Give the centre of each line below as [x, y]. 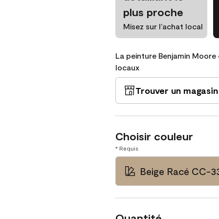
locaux [127, 67]
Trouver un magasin [177, 90]
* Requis [127, 148]
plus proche [153, 12]
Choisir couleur [154, 136]
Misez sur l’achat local [163, 26]
